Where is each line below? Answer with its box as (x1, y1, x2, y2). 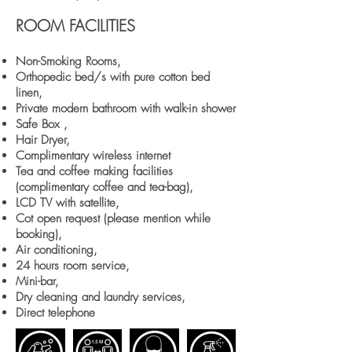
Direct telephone (16, 305, 95, 321)
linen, (16, 85, 42, 101)
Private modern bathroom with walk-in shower (16, 101, 236, 116)
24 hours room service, (16, 258, 130, 273)
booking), (16, 226, 62, 242)
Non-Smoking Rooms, (16, 53, 121, 69)
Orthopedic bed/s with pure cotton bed (16, 69, 210, 85)
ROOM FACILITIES (16, 15, 135, 36)
